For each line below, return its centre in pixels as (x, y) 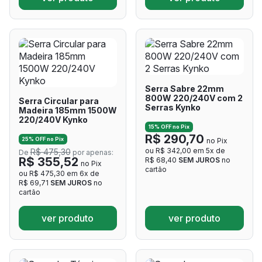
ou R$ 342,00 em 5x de (185, 151)
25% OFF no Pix (43, 139)
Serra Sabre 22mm (185, 88)
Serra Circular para (58, 101)
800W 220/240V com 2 (194, 98)
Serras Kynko (173, 107)
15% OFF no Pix (169, 127)
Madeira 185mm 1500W (68, 110)
